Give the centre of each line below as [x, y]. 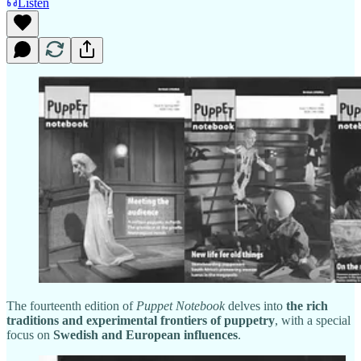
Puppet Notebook [180, 305]
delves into [255, 305]
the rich [307, 305]
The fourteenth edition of [71, 305]
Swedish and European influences [145, 334]
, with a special [313, 320]
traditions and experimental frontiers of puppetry [141, 320]
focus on [30, 334]
